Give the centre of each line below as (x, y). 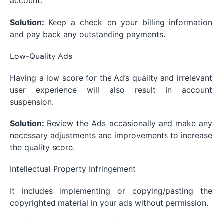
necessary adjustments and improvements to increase (111, 136)
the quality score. (42, 147)
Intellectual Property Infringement (73, 169)
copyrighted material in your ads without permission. (109, 203)
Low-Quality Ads (41, 56)
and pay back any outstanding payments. (87, 34)
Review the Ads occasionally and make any (130, 124)
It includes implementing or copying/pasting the (111, 191)
